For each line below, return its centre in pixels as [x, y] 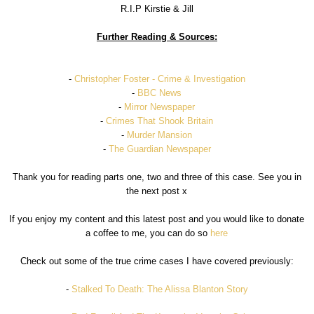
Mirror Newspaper [160, 107]
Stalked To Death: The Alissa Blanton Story [159, 289]
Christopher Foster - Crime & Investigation [159, 78]
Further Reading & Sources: [157, 36]
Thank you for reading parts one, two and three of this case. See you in [157, 177]
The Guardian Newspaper [159, 149]
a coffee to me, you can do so [148, 233]
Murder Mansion [160, 135]
